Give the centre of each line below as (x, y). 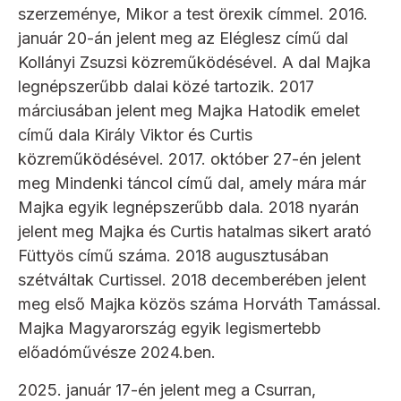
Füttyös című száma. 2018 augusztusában (173, 255)
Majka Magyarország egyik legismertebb (170, 328)
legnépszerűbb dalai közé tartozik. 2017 (166, 86)
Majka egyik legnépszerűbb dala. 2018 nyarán (188, 207)
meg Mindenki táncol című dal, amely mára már (192, 183)
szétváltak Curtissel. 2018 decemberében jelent (192, 279)
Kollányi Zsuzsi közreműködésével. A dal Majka (194, 62)
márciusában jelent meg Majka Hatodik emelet (189, 110)
